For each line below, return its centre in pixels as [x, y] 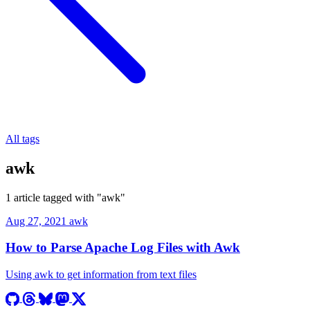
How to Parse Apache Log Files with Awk [123, 248]
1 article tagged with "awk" [65, 197]
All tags [22, 138]
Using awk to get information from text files [101, 275]
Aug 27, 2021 [37, 221]
